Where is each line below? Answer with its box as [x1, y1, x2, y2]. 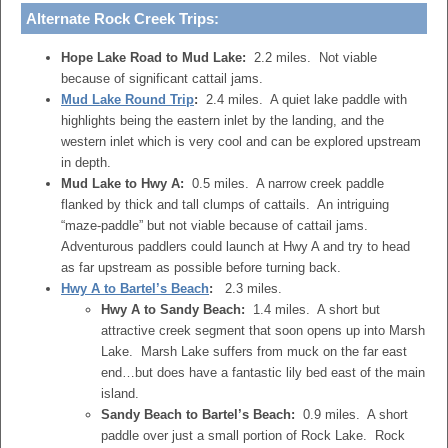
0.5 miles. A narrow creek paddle [188, 176, 384, 191]
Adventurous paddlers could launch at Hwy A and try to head [61, 239, 410, 254]
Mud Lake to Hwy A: [61, 176, 188, 191]
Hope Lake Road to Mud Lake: [61, 50, 250, 65]
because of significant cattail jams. [61, 71, 263, 86]
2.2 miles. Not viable [250, 50, 377, 65]
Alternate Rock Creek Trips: [26, 10, 219, 27]
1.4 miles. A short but [249, 302, 380, 317]
